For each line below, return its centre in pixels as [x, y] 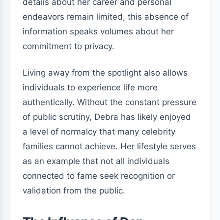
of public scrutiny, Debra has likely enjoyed [107, 117]
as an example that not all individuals [96, 161]
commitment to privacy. [69, 46]
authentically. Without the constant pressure [110, 102]
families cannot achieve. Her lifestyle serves [109, 146]
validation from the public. [74, 191]
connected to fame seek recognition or [99, 176]
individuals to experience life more [90, 87]
